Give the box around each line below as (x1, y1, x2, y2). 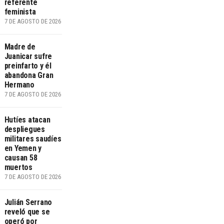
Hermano (4, 80, 34, 90)
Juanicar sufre (4, 51, 52, 61)
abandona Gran (4, 70, 53, 80)
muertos (4, 162, 32, 172)
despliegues (4, 124, 45, 134)
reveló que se (4, 207, 50, 217)
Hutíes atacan (4, 115, 50, 125)
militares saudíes (4, 134, 61, 144)
